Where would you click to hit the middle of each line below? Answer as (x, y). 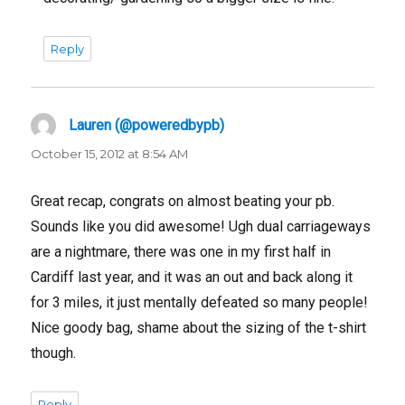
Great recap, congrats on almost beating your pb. (183, 201)
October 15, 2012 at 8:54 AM (110, 153)
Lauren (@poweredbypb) (147, 125)
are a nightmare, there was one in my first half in (181, 251)
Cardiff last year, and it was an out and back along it (192, 277)
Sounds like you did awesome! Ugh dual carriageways (201, 226)
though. (54, 353)
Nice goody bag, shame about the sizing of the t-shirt (199, 327)
